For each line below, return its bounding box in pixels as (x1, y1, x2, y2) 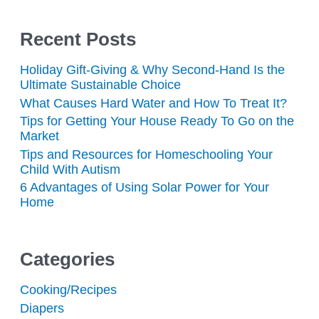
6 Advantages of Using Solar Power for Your (20, 179, 270, 195)
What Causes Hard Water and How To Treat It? (20, 95, 288, 110)
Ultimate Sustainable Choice (20, 77, 182, 93)
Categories (20, 249, 115, 270)
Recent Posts (20, 29, 137, 50)
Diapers (20, 300, 65, 315)
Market (20, 128, 60, 144)
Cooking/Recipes (20, 282, 117, 298)
